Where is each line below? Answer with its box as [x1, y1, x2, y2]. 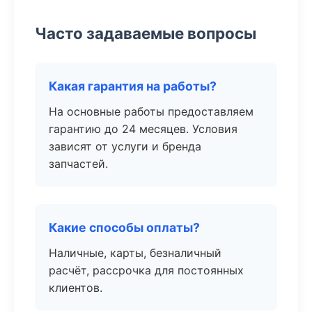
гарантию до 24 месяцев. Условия [49, 122, 237, 136]
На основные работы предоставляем [49, 104, 253, 118]
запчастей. [49, 157, 108, 171]
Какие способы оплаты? [49, 220, 200, 235]
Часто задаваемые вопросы [35, 24, 256, 42]
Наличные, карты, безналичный [49, 246, 221, 260]
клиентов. [49, 281, 102, 295]
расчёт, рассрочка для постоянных [49, 263, 244, 277]
